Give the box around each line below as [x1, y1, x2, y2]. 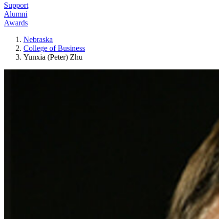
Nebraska [23, 35, 53, 44]
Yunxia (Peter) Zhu [23, 53, 83, 61]
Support [4, 1, 28, 9]
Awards [4, 19, 28, 27]
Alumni [4, 10, 27, 18]
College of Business [23, 44, 85, 52]
